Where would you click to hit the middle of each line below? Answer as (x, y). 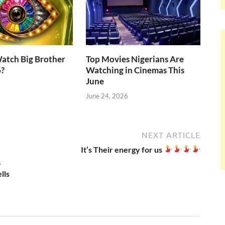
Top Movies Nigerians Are (135, 59)
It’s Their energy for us (123, 149)
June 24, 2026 (107, 96)
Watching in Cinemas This (135, 70)
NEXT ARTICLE (171, 135)
